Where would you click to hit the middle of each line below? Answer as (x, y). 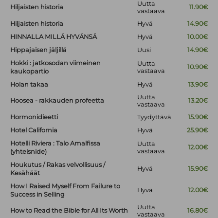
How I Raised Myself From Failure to (65, 186)
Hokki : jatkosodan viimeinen (56, 63)
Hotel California (34, 130)
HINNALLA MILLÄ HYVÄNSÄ (54, 37)
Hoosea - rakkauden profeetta (57, 101)
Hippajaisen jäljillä (39, 50)
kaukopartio (30, 72)
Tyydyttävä (154, 117)
